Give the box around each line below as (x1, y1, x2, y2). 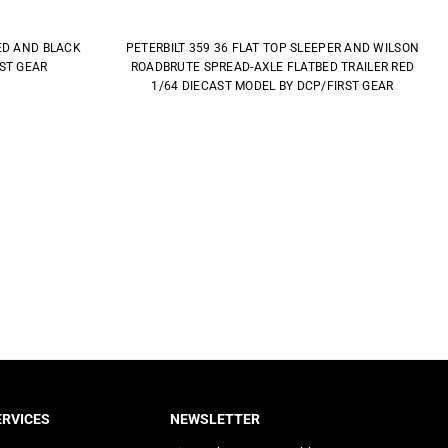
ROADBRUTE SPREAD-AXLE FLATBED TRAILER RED (130, 59, 415, 74)
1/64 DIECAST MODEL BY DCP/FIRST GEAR (151, 78, 394, 93)
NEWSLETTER (170, 410, 261, 427)
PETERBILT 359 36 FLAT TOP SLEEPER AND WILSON (125, 40, 420, 55)
